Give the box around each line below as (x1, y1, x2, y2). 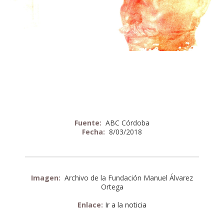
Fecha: (82, 126, 107, 136)
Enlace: (77, 199, 105, 209)
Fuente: (74, 117, 103, 127)
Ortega (100, 181, 123, 191)
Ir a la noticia (105, 199, 146, 209)
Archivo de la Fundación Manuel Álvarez (62, 172, 193, 182)
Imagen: (31, 172, 62, 182)
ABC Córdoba (103, 117, 149, 127)
